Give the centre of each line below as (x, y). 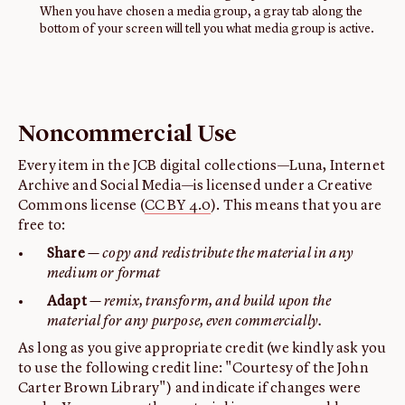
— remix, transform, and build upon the (210, 302)
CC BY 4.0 (178, 207)
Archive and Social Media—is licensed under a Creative (196, 187)
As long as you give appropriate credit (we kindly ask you (202, 349)
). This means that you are (297, 207)
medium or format (104, 274)
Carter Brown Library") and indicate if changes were (190, 389)
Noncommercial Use (128, 135)
